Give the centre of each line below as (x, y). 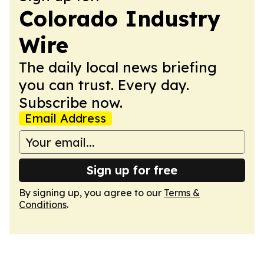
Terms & (182, 193)
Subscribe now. (71, 103)
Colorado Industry (120, 19)
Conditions (43, 204)
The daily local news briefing (118, 67)
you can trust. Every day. (104, 85)
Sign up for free (132, 170)
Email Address (65, 118)
